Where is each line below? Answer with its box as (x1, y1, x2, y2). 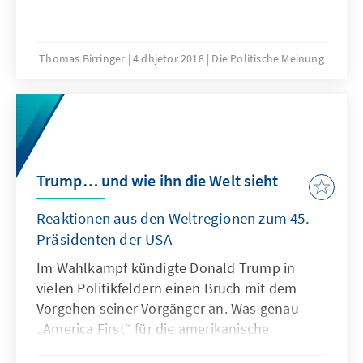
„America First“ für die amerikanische (36, 318, 270, 338)
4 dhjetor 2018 (132, 50, 204, 66)
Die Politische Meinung (211, 50, 324, 66)
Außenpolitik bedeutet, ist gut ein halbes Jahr (36, 339, 324, 358)
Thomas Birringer (39, 50, 126, 66)
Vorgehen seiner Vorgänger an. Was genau (36, 298, 299, 318)
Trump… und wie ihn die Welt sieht (36, 169, 279, 190)
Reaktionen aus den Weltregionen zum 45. (36, 207, 310, 228)
